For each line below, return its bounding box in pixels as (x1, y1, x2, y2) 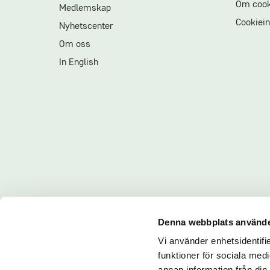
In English (59, 58, 98, 67)
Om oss (59, 40, 90, 49)
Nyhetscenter (59, 22, 113, 31)
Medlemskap (59, 4, 111, 13)
